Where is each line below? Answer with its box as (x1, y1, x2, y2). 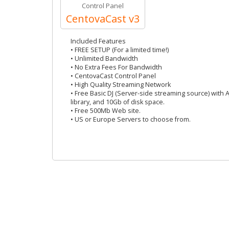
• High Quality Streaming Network (71, 80, 171, 89)
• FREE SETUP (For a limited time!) (71, 45, 169, 54)
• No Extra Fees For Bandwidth (71, 63, 162, 72)
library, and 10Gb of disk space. (71, 98, 165, 106)
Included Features (71, 37, 126, 45)
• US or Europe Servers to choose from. (71, 115, 191, 124)
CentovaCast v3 (66, 12, 140, 26)
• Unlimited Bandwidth (71, 54, 138, 63)
